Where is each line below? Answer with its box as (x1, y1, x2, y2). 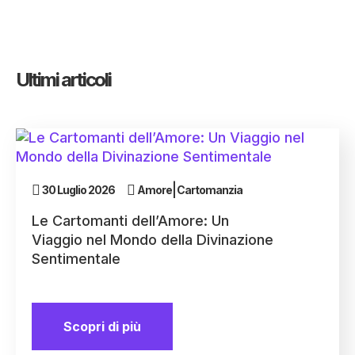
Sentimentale (32, 250, 120, 268)
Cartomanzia (177, 183, 242, 197)
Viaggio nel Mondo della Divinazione (32, 231, 273, 249)
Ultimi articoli (16, 68, 111, 92)
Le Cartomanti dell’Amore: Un (32, 212, 229, 230)
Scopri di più (63, 319, 141, 335)
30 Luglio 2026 (42, 183, 115, 197)
